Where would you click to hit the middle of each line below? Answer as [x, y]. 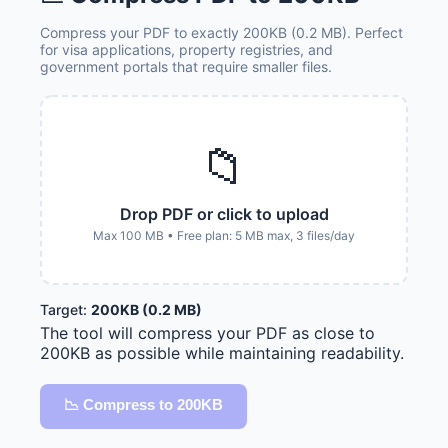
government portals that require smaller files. [186, 67]
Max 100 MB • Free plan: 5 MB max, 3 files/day [224, 236]
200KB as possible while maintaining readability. [222, 352]
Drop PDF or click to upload [224, 214]
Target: [65, 310]
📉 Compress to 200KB [143, 404]
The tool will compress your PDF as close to [207, 332]
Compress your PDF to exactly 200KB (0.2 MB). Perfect [221, 33]
